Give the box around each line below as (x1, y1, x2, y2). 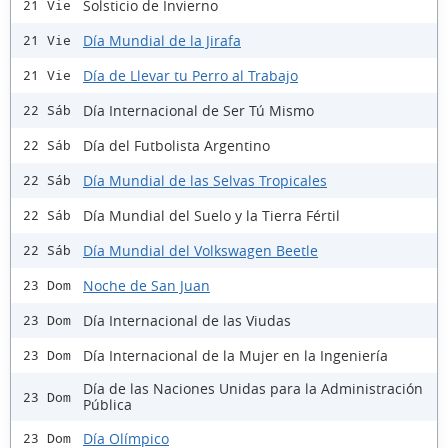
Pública (83, 395, 132, 415)
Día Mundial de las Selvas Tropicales (83, 170, 327, 190)
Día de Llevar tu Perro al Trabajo (83, 65, 298, 85)
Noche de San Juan (83, 275, 210, 295)
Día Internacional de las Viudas (83, 310, 291, 330)
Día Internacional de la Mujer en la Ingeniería (83, 345, 388, 365)
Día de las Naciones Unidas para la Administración (83, 379, 423, 399)
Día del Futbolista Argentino (83, 135, 270, 155)
